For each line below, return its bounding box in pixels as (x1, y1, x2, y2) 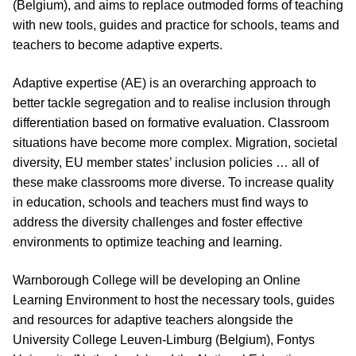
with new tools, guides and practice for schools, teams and (13, 18, 339, 33)
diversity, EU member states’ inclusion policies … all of (13, 155, 319, 169)
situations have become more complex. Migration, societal (13, 135, 338, 149)
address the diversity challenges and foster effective (13, 215, 303, 229)
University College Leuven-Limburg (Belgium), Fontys (13, 332, 315, 346)
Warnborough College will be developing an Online (13, 273, 300, 287)
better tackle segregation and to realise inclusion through (13, 95, 331, 110)
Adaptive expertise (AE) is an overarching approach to (13, 75, 316, 90)
